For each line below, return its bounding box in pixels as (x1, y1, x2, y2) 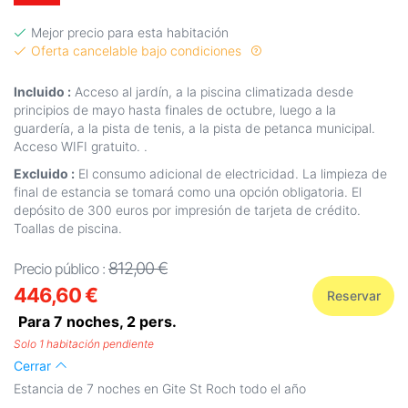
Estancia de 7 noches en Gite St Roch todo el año (14, 381, 306, 397)
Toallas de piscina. (14, 220, 122, 237)
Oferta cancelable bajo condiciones (31, 43, 245, 59)
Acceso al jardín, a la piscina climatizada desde (71, 84, 353, 100)
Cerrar (14, 358, 55, 374)
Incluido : (14, 84, 71, 100)
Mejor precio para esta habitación (31, 25, 229, 41)
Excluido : (14, 166, 75, 182)
